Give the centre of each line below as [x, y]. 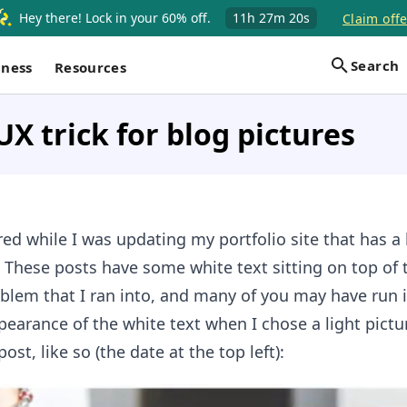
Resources [90, 67]
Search [375, 65]
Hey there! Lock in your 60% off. [115, 18]
